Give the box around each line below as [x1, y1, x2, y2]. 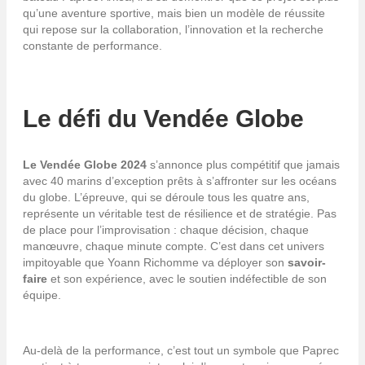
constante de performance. [23, 38, 162, 52]
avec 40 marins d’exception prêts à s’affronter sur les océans [23, 174, 336, 187]
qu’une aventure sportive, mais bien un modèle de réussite [23, 6, 325, 20]
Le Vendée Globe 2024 [23, 157, 147, 171]
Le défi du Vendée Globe [23, 104, 304, 132]
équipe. [23, 288, 61, 301]
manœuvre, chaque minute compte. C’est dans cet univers [23, 239, 324, 253]
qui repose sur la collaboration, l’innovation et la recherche [23, 22, 323, 36]
